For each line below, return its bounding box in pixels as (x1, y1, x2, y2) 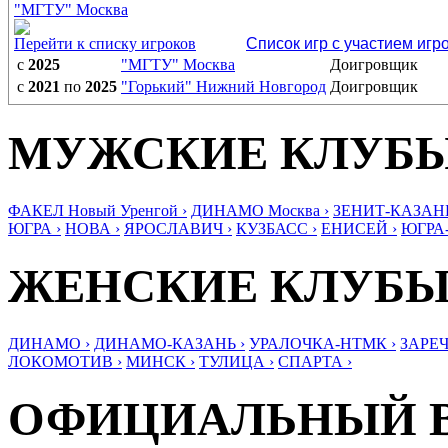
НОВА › (65, 219, 120, 237)
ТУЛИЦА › (199, 352, 274, 370)
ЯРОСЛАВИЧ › (124, 219, 232, 237)
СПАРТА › (278, 352, 352, 370)
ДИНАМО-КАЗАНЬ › (94, 334, 245, 352)
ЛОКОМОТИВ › (8, 352, 122, 370)
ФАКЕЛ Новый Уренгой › (8, 201, 187, 219)
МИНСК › (126, 352, 195, 370)
